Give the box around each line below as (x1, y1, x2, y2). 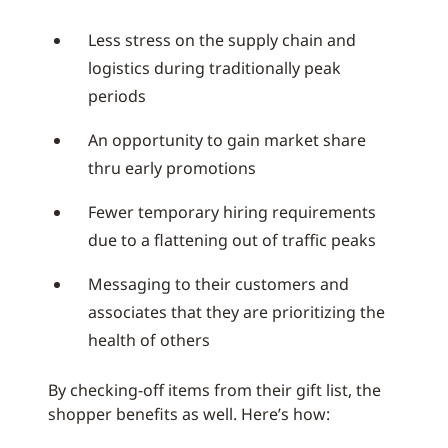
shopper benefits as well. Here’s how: (48, 403, 330, 426)
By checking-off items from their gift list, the (48, 379, 381, 402)
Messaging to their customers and (88, 273, 349, 296)
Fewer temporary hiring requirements (88, 201, 376, 224)
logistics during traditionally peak (88, 57, 341, 80)
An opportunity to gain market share (88, 129, 366, 152)
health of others (88, 329, 210, 352)
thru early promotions (88, 157, 256, 180)
